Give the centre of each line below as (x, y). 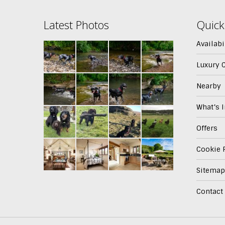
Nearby (208, 86)
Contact (209, 192)
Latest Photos (76, 25)
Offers (207, 128)
